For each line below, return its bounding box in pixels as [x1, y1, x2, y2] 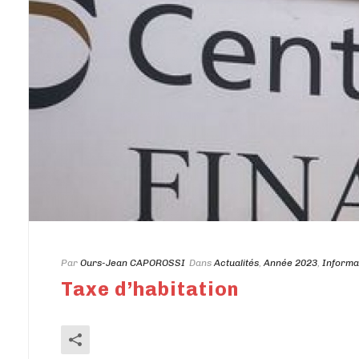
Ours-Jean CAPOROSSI [80, 257, 185, 269]
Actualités [214, 257, 259, 269]
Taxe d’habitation [61, 277, 240, 301]
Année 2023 [264, 257, 317, 269]
